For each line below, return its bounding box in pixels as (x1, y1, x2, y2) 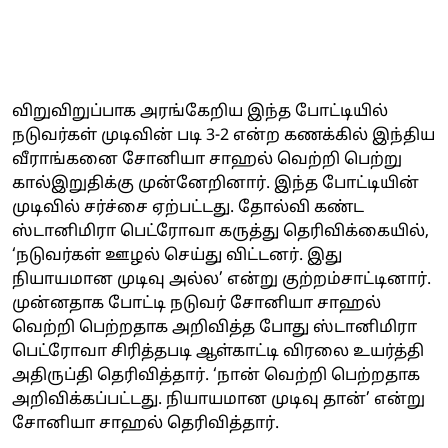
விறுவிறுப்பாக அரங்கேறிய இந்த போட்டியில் (12, 101, 388, 122)
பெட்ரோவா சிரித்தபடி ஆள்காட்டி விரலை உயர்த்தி (12, 341, 424, 362)
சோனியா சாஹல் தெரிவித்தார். (12, 413, 279, 434)
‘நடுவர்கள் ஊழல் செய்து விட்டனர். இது (12, 245, 342, 266)
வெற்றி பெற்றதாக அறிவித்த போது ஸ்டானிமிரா (12, 317, 417, 338)
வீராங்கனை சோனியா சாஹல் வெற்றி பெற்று (12, 149, 402, 170)
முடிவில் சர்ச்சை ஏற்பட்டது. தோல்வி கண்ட (12, 197, 364, 218)
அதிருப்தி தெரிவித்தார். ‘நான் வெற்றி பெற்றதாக (12, 365, 420, 386)
